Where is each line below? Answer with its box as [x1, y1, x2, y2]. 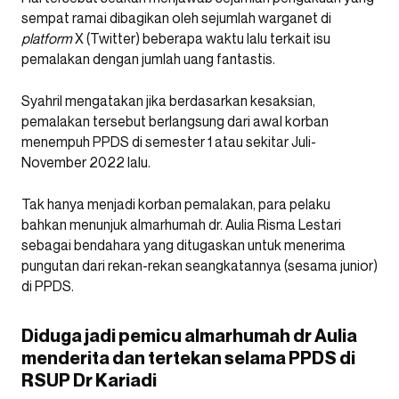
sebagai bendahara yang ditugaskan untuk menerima [21, 235, 346, 254]
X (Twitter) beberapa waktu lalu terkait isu [72, 28, 330, 47]
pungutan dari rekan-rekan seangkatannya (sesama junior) [21, 256, 378, 274]
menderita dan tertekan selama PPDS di [21, 346, 355, 369]
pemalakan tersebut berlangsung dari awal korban [21, 111, 329, 130]
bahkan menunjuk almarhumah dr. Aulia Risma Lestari [21, 215, 341, 233]
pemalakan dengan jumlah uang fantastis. [21, 49, 275, 68]
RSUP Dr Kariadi [21, 369, 157, 391]
